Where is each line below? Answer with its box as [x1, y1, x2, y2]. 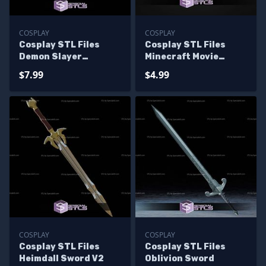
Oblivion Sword [145, 254, 214, 264]
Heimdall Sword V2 [19, 254, 104, 264]
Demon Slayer [19, 52, 82, 62]
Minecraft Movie [145, 52, 218, 62]
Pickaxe [145, 64, 180, 74]
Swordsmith [19, 64, 75, 74]
